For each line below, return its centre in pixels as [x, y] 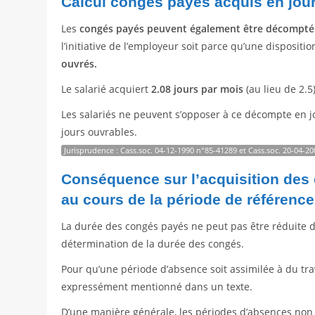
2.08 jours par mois [198, 89]
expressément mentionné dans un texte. [157, 287]
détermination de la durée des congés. [153, 244]
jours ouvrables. [99, 132]
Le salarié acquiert [107, 89]
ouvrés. [79, 64]
